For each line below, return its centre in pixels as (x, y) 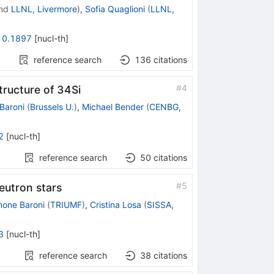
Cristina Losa (115, 204)
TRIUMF (66, 204)
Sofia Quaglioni (115, 9)
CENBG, (165, 106)
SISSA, (160, 204)
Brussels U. (52, 106)
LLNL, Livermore (44, 9)
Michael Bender (113, 106)
